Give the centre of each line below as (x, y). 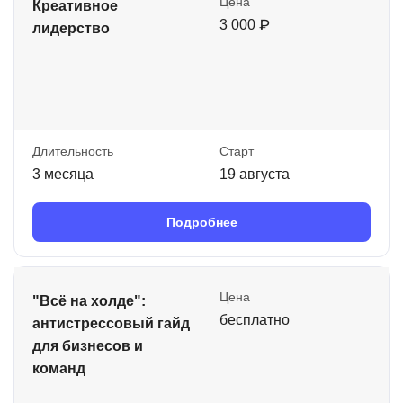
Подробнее (201, 222)
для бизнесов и (88, 346)
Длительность (73, 151)
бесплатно (255, 320)
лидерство (71, 28)
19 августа (255, 174)
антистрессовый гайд (111, 323)
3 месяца (63, 174)
